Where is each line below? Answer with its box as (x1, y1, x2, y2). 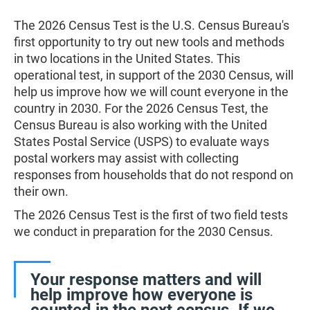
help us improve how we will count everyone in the (14, 84, 289, 99)
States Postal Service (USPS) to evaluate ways (14, 134, 269, 149)
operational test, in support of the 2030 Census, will (14, 68, 293, 82)
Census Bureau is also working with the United (14, 118, 267, 132)
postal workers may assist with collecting (14, 151, 239, 165)
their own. (14, 184, 69, 199)
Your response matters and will (30, 270, 262, 289)
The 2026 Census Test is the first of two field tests (14, 208, 288, 222)
